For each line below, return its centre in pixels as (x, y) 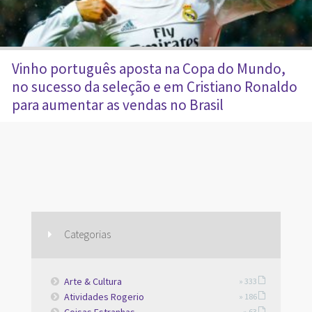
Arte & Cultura (93, 282)
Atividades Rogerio (104, 297)
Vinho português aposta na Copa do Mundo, (148, 69)
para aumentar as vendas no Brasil (117, 105)
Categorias (88, 235)
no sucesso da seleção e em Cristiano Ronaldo (154, 87)
